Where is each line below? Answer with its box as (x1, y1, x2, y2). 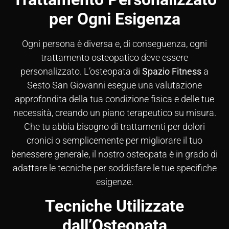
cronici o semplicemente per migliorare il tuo (27, 135, 202, 146)
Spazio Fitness (142, 66, 201, 77)
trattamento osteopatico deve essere (41, 52, 188, 63)
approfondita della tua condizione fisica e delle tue (15, 94, 214, 105)
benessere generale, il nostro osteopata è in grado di (11, 149, 218, 160)
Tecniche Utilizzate (45, 196, 184, 216)
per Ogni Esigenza (49, 9, 180, 29)
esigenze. (96, 176, 133, 188)
